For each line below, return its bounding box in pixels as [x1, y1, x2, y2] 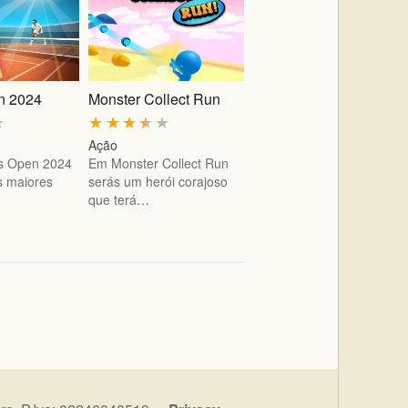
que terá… [88, 190, 150, 209]
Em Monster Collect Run [88, 154, 229, 173]
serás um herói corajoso [88, 172, 229, 191]
